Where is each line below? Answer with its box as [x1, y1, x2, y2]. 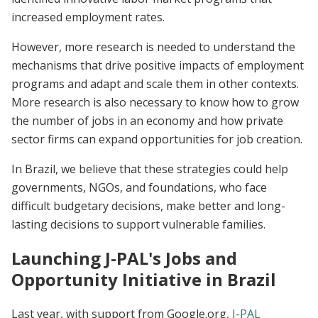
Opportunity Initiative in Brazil [11, 268, 276, 292]
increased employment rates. [11, 9, 165, 26]
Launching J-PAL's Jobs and [11, 246, 237, 270]
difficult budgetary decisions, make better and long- [11, 198, 285, 214]
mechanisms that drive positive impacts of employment [11, 57, 304, 74]
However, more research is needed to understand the [11, 39, 295, 55]
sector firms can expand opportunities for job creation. [11, 131, 302, 148]
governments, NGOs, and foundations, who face [11, 180, 267, 196]
